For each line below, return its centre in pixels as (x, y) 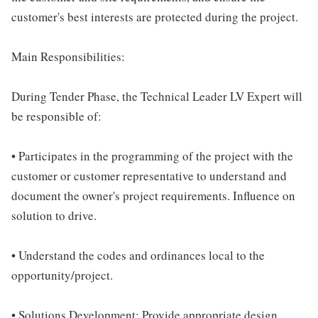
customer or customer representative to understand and (149, 176)
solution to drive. (54, 215)
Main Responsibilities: (68, 56)
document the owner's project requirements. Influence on (153, 196)
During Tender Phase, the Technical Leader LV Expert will (157, 96)
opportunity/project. (62, 275)
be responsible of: (56, 116)
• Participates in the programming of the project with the (152, 156)
